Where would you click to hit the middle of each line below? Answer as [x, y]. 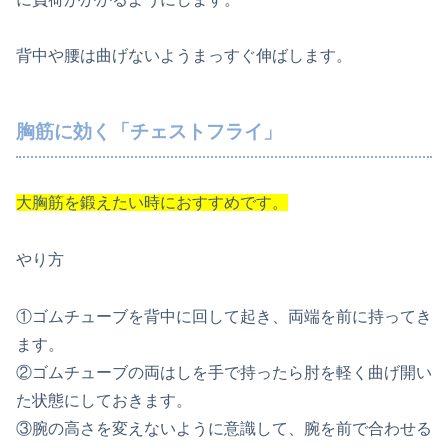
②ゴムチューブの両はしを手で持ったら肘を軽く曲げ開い [224, 372]
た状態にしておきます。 [104, 400]
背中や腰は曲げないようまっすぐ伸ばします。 [184, 56]
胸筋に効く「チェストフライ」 [149, 132]
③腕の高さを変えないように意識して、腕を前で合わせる [224, 428]
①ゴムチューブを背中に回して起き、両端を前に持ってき [224, 316]
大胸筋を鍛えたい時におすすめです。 [152, 203]
